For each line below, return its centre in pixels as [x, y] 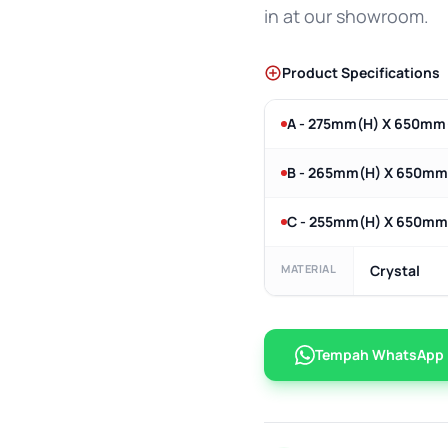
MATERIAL [309, 268]
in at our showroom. [346, 16]
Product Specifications [361, 72]
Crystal [395, 270]
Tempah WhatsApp [379, 354]
